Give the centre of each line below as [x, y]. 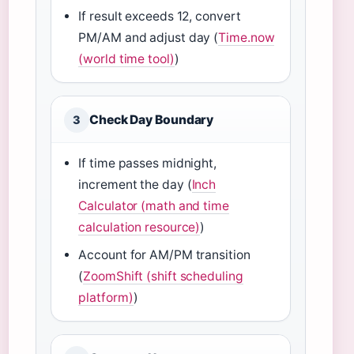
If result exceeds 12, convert [160, 16]
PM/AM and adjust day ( [149, 38]
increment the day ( [135, 185]
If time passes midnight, [147, 163]
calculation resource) [139, 227]
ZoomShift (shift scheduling [163, 276]
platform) [106, 298]
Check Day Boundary [152, 120]
